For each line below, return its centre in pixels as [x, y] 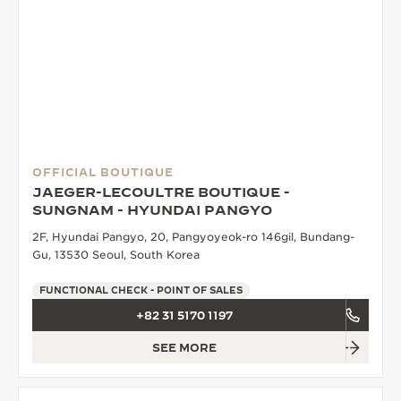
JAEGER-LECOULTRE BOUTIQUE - [161, 192]
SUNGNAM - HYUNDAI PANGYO [152, 210]
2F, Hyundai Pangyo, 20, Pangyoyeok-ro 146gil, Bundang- [193, 237]
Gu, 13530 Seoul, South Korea [116, 255]
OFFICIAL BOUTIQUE [103, 172]
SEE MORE [184, 348]
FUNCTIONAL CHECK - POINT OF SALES [141, 290]
